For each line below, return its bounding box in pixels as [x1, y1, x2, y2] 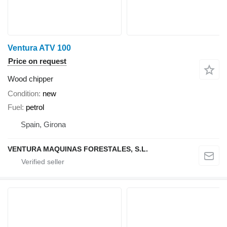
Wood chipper [8, 74, 53, 84]
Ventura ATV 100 [8, 44, 71, 53]
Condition [8, 89, 39, 98]
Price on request [8, 57, 66, 66]
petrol [26, 102, 44, 111]
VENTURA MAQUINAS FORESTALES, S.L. [8, 144, 148, 153]
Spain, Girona [21, 120, 66, 129]
